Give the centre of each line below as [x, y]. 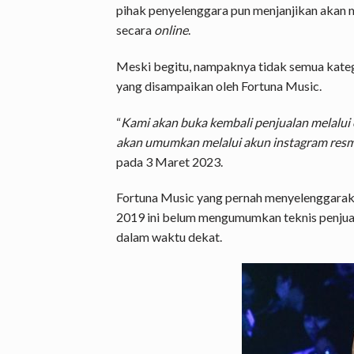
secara [135, 29]
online [171, 29]
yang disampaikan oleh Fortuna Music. [219, 85]
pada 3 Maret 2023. [169, 161]
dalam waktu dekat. [169, 237]
